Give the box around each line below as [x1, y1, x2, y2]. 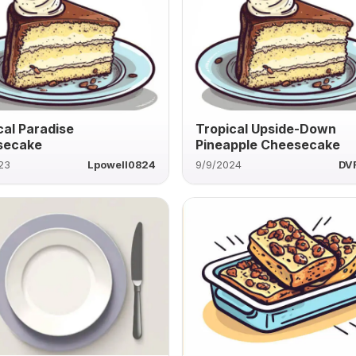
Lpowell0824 [87, 158, 157, 171]
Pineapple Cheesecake [195, 136, 341, 153]
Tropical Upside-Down [195, 120, 337, 137]
